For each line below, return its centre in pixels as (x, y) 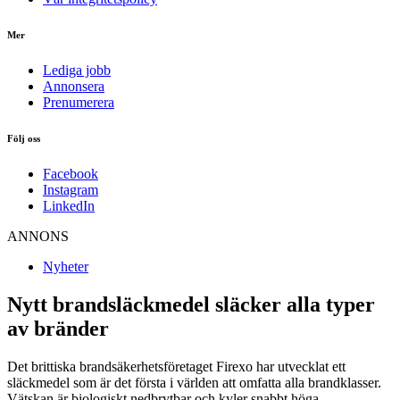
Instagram (71, 189)
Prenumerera (79, 102)
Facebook (71, 173)
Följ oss (24, 138)
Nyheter (66, 266)
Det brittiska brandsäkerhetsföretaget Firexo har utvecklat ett (176, 366)
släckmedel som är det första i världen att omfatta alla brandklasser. (194, 382)
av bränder (58, 328)
